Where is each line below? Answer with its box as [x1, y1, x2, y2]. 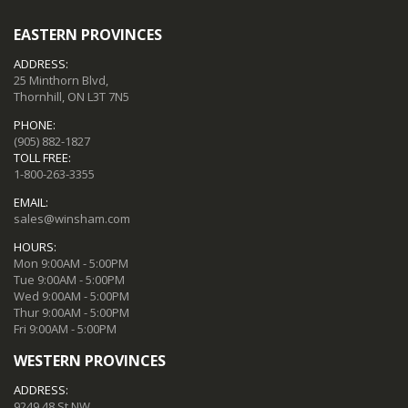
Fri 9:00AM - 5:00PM [14, 320, 117, 337]
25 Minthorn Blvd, [14, 71, 108, 88]
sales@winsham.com [14, 209, 130, 227]
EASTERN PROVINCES [14, 24, 162, 45]
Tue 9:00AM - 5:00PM [14, 270, 125, 288]
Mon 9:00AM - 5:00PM [14, 254, 128, 271]
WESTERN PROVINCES [14, 350, 166, 371]
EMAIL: [14, 193, 48, 210]
